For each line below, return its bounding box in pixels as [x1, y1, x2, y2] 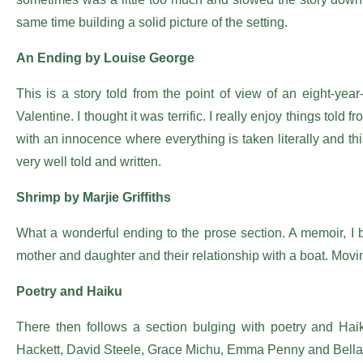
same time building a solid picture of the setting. [16, 15, 288, 29]
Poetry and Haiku [16, 284, 122, 298]
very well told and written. [16, 155, 161, 169]
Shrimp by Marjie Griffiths [16, 190, 171, 204]
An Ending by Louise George [16, 51, 194, 65]
